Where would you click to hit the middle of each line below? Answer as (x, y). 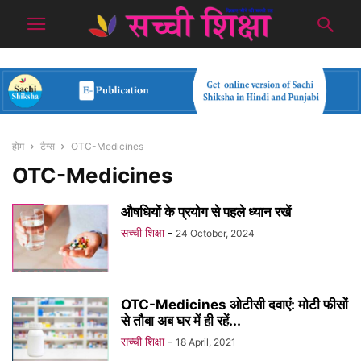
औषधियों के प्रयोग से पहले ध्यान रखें (206, 212)
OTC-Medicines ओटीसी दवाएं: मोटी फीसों (234, 305)
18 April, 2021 (206, 342)
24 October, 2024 (215, 234)
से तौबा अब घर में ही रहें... (181, 321)
